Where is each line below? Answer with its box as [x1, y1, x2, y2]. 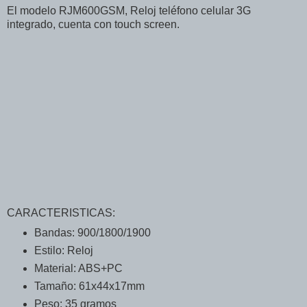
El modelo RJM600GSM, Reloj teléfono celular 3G [7, 5, 251, 17]
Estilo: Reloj [34, 245, 93, 257]
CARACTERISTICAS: [7, 207, 115, 219]
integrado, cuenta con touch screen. [7, 19, 180, 31]
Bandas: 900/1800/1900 [34, 227, 151, 239]
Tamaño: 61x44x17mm [34, 280, 145, 293]
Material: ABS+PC [34, 262, 123, 275]
